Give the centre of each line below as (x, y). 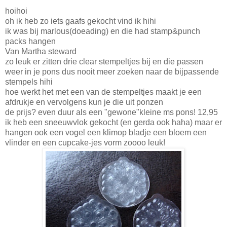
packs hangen (30, 42)
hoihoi (16, 11)
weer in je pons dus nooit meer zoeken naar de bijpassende (112, 72)
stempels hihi (29, 82)
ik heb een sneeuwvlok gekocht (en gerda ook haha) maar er (113, 123)
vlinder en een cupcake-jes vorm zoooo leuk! (85, 143)
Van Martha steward (41, 52)
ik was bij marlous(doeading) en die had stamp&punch (103, 31)
